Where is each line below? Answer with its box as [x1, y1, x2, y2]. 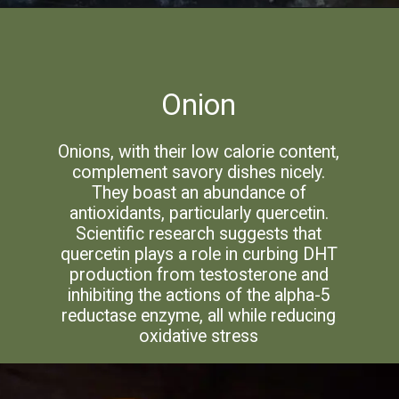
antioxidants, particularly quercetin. [69, 203, 329, 224]
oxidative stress [139, 326, 259, 347]
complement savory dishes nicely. [72, 162, 326, 183]
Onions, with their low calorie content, [58, 142, 340, 163]
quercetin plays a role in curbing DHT [60, 244, 338, 265]
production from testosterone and [69, 265, 329, 286]
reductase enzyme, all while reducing [61, 305, 337, 327]
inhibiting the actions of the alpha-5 [67, 285, 330, 306]
